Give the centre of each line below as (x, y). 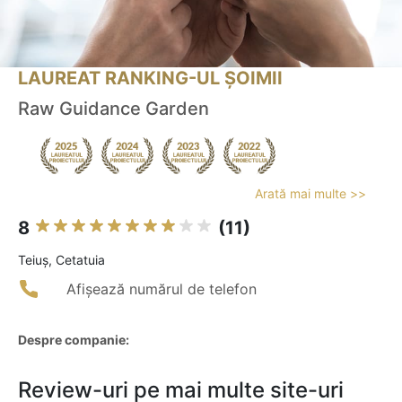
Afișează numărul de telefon (162, 289)
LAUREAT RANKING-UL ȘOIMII (150, 79)
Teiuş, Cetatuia (61, 260)
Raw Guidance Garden (114, 109)
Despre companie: (74, 340)
